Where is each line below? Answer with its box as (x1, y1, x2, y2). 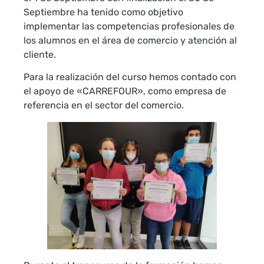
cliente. (24, 48, 56, 60)
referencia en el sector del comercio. (24, 100, 184, 111)
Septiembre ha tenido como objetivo (24, 6, 183, 18)
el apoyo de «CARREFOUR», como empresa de (24, 85, 226, 97)
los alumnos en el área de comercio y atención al (24, 34, 237, 46)
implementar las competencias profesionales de (24, 20, 235, 32)
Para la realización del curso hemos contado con (24, 71, 236, 83)
